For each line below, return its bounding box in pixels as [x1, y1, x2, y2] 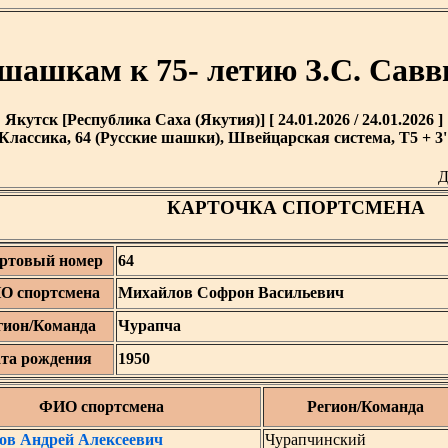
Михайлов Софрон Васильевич [118, 284, 344, 301]
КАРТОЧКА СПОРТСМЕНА [167, 197, 425, 218]
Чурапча [118, 317, 181, 334]
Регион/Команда [306, 398, 424, 415]
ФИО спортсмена [38, 398, 164, 415]
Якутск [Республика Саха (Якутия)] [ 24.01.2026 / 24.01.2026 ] [5, 110, 443, 128]
